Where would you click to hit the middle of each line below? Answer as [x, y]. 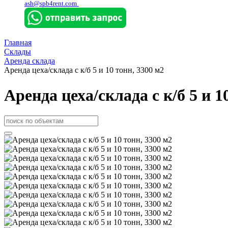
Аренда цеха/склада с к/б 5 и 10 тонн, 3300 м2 [84, 70]
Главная [18, 43]
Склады [18, 52]
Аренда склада [30, 61]
